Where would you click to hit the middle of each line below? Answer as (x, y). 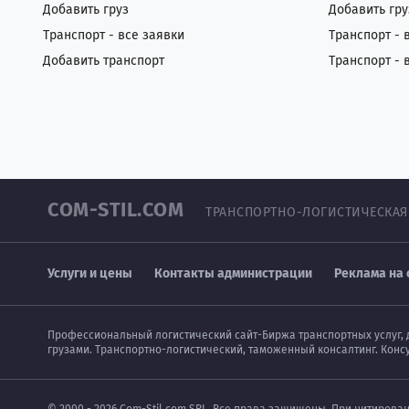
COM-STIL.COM (115, 210)
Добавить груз (86, 10)
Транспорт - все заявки (114, 35)
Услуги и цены (90, 273)
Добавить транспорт (104, 61)
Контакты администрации (233, 273)
